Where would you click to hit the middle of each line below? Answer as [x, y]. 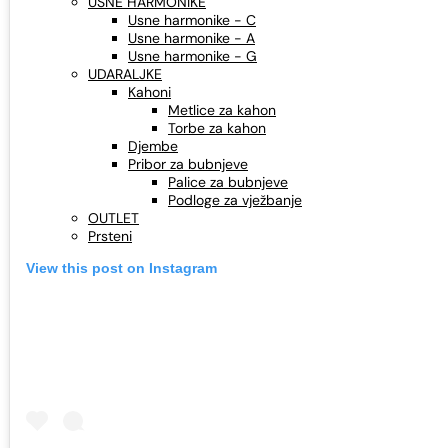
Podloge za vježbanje [235, 200]
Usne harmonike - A [191, 38]
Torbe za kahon [217, 128]
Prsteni [110, 236]
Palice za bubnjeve [228, 182]
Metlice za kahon [222, 110]
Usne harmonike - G [192, 56]
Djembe [153, 146]
